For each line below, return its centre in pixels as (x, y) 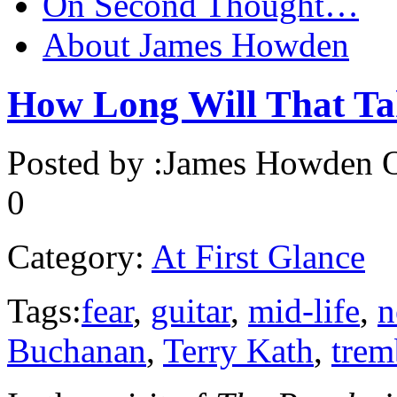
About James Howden (196, 44)
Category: (76, 257)
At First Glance (258, 257)
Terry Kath (238, 351)
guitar (191, 311)
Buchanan (77, 351)
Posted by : (85, 163)
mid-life (304, 311)
